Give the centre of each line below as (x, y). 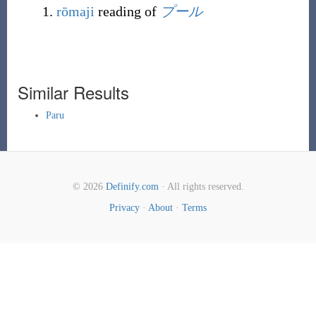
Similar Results (73, 92)
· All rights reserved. (201, 187)
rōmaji (75, 11)
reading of (127, 11)
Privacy (124, 208)
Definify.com (132, 187)
